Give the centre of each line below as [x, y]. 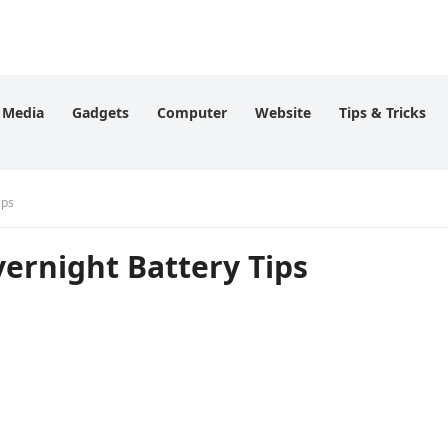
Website [283, 112]
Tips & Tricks [382, 112]
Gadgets [100, 112]
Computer [192, 112]
